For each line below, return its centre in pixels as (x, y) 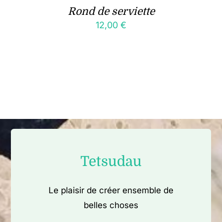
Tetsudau (111, 161)
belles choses (111, 205)
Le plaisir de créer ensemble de (111, 190)
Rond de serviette (111, 12)
